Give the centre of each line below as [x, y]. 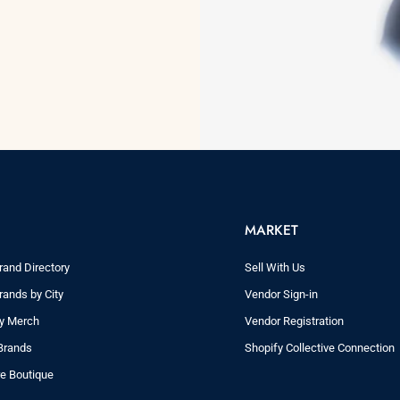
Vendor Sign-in [281, 295]
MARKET [271, 230]
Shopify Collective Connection [320, 348]
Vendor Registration [294, 321]
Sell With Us [275, 268]
